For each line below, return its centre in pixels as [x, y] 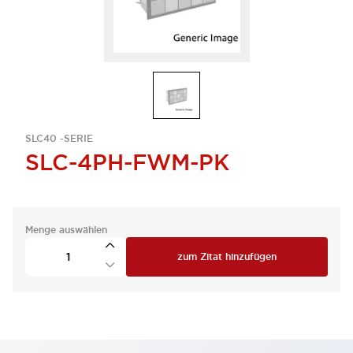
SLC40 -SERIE [59, 139]
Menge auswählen [66, 230]
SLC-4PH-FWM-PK [127, 162]
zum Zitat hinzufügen [227, 257]
